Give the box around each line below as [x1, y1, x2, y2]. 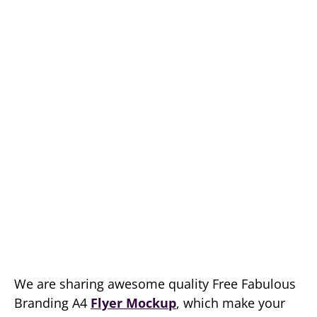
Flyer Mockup [91, 294, 176, 311]
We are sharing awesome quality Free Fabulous [14, 275, 296, 292]
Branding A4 [14, 294, 91, 311]
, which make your [176, 294, 285, 311]
